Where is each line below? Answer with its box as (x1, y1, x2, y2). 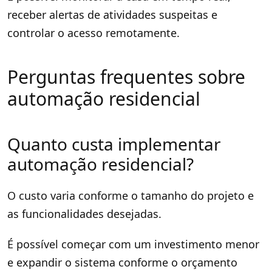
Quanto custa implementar (7, 132, 221, 155)
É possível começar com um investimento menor (7, 236, 259, 251)
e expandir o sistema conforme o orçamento (7, 254, 237, 270)
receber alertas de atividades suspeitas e (7, 7, 217, 22)
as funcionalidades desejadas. (7, 206, 161, 221)
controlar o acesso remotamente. (7, 25, 180, 40)
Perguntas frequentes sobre (7, 64, 245, 89)
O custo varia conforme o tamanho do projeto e (7, 188, 254, 203)
